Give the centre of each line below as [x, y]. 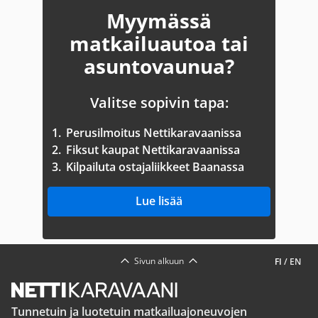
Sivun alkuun [159, 261]
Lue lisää [159, 201]
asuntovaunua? [159, 66]
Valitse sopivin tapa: [159, 103]
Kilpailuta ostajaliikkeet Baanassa [155, 167]
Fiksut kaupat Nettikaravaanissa [153, 150]
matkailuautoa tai [159, 43]
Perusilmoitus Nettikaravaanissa [154, 133]
